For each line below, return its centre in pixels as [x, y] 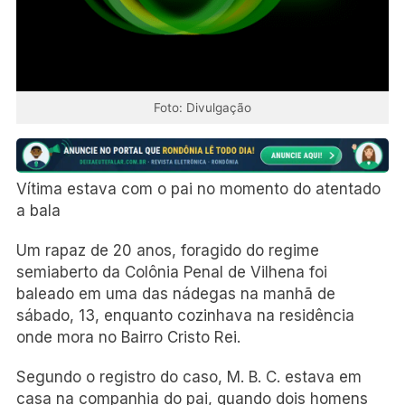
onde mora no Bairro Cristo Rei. [128, 337]
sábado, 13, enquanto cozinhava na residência [185, 315]
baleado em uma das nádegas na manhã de [176, 293]
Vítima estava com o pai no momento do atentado [198, 188]
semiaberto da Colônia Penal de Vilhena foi [172, 272]
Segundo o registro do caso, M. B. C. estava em [189, 377]
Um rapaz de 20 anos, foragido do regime [168, 250]
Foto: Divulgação [202, 107]
